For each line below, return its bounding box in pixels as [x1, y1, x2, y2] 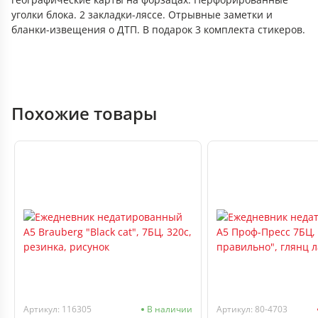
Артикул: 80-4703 [216, 303, 287, 315]
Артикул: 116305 [23, 303, 92, 315]
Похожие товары [11, 102, 157, 125]
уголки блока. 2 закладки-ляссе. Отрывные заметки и [11, 8, 273, 21]
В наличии [147, 303, 192, 315]
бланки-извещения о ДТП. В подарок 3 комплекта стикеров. [11, 23, 305, 36]
